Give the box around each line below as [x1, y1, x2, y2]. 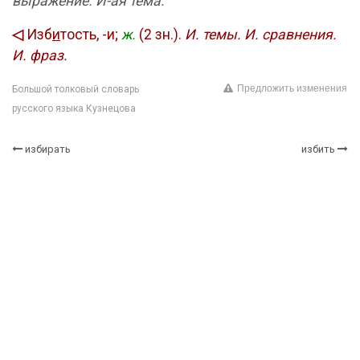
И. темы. [185, 27, 241, 43]
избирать [25, 143, 71, 155]
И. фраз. [12, 47, 67, 63]
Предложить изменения [237, 83, 347, 95]
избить [301, 143, 335, 155]
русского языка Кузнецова [12, 103, 136, 114]
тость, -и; [60, 27, 121, 43]
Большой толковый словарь [12, 84, 139, 95]
